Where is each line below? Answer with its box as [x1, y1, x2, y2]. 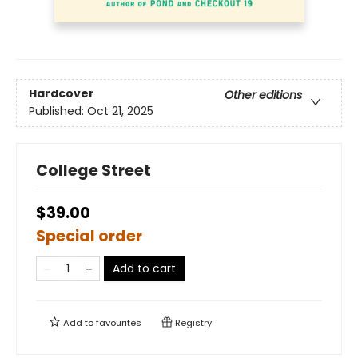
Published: [29, 103, 87, 120]
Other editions [225, 87, 302, 104]
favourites [96, 316, 141, 330]
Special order [36, 225, 142, 248]
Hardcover [29, 86, 94, 102]
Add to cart [113, 261, 176, 277]
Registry [173, 316, 212, 330]
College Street [36, 160, 151, 182]
